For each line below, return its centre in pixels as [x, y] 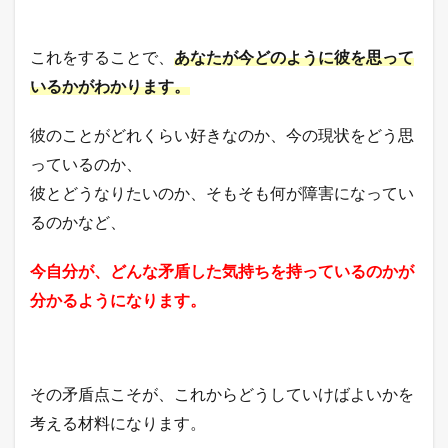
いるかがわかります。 [110, 85]
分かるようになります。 [118, 299]
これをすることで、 [102, 56]
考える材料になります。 [118, 422]
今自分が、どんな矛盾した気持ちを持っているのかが [222, 270]
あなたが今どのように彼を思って [294, 56]
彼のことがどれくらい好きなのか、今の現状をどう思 [222, 134]
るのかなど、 [78, 221]
